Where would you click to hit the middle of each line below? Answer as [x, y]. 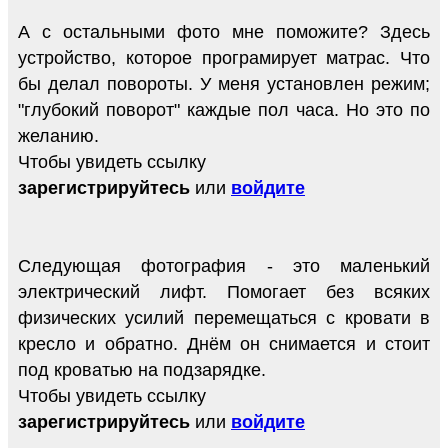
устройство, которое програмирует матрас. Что [224, 58]
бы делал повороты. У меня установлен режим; [224, 84]
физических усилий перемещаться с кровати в [224, 318]
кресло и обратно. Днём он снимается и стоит [224, 344]
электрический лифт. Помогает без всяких [224, 292]
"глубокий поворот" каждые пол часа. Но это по [224, 110]
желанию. [58, 136]
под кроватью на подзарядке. [142, 370]
